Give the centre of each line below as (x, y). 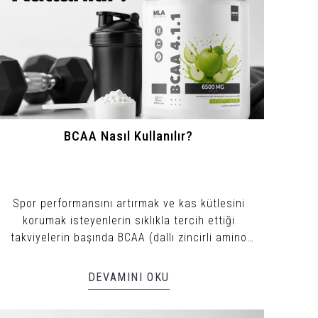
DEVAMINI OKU (128, 277)
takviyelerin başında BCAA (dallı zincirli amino (128, 237)
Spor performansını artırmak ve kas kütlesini (128, 203)
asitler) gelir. (129, 254)
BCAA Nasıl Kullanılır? (129, 136)
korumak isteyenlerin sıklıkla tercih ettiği (128, 220)
